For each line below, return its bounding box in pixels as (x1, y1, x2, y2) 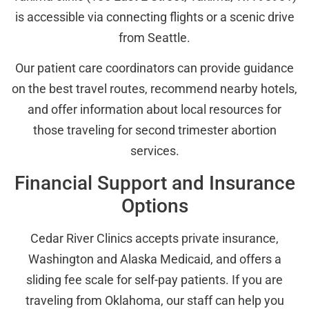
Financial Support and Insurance (14, 171, 295, 195)
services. (130, 143, 179, 159)
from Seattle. (119, 30, 190, 45)
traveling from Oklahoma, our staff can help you (25, 292, 284, 308)
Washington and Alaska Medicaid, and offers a (28, 251, 281, 266)
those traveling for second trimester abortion (32, 123, 277, 138)
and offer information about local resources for (28, 102, 281, 117)
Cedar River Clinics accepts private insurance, (30, 230, 279, 246)
